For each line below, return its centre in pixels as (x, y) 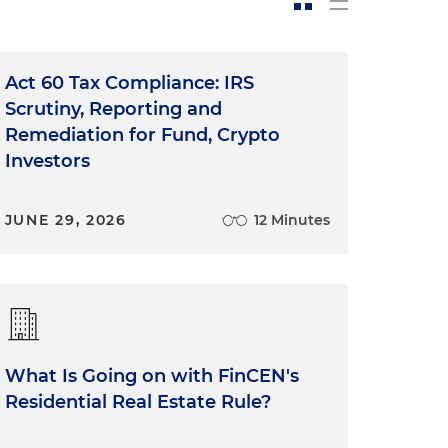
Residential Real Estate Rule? (137, 401)
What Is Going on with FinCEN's (151, 375)
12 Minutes (291, 219)
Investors (47, 160)
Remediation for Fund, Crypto (142, 134)
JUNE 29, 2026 (65, 219)
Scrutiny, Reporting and (113, 108)
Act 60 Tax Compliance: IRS (129, 82)
